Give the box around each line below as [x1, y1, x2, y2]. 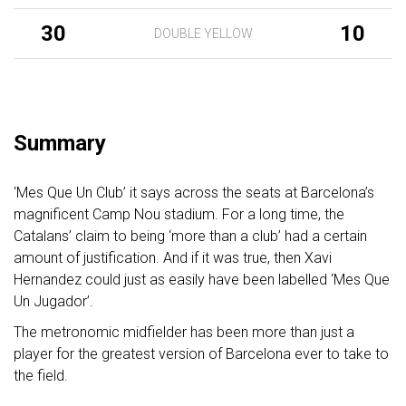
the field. [14, 367, 68, 384]
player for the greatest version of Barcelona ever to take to [14, 345, 389, 362]
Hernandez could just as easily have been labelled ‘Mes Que [14, 271, 390, 288]
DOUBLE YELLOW [153, 26, 253, 41]
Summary [14, 130, 106, 156]
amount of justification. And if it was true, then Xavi [14, 249, 332, 266]
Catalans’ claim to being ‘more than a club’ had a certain [14, 227, 367, 245]
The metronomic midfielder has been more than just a [14, 324, 354, 341]
